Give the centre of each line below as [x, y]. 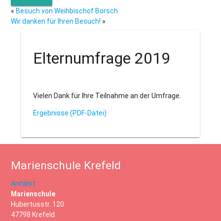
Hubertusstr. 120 [38, 204]
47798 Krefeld [33, 215]
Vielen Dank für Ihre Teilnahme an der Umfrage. [107, 96]
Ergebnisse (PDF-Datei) [70, 113]
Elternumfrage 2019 [101, 58]
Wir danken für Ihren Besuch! [56, 21]
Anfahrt [23, 184]
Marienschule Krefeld [66, 166]
